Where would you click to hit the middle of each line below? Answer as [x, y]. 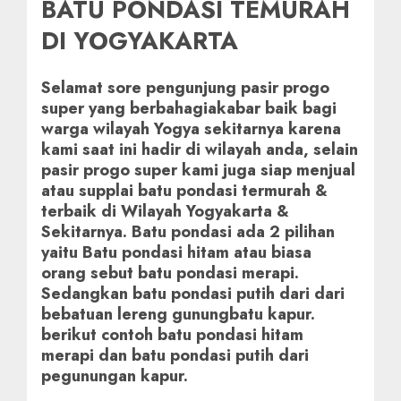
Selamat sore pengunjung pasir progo [185, 88]
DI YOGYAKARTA [140, 41]
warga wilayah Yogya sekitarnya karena [193, 129]
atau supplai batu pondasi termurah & [184, 191]
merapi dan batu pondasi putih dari [175, 356]
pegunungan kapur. [115, 376]
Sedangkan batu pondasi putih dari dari [193, 294]
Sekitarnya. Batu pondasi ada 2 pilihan [190, 232]
